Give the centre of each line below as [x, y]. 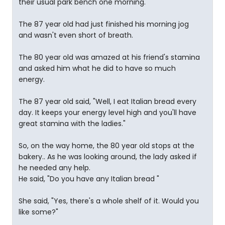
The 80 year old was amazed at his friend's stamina [109, 57]
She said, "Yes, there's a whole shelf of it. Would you [109, 201]
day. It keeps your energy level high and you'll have [107, 113]
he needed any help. [54, 168]
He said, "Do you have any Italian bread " [89, 179]
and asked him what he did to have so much [97, 68]
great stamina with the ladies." [72, 124]
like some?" [38, 212]
